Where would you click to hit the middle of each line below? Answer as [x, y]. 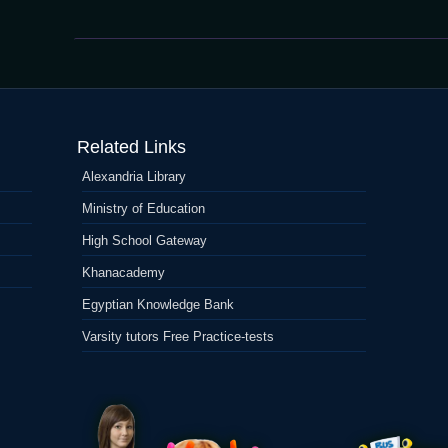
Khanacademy [124, 272]
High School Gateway [145, 240]
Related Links [132, 147]
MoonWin [114, 68]
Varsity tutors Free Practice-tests [178, 336]
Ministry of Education [144, 208]
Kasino [107, 87]
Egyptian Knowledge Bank [158, 304]
